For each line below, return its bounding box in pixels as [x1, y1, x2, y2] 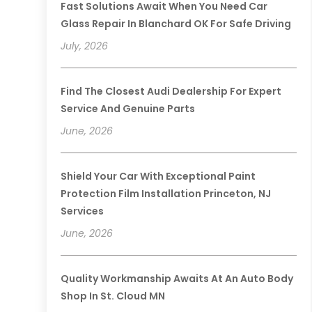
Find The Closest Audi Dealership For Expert [61, 84, 282, 99]
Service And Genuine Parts [61, 102, 196, 116]
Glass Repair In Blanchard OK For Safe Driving [61, 17, 292, 31]
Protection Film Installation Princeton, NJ [61, 187, 272, 201]
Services [61, 204, 104, 219]
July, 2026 [61, 39, 109, 54]
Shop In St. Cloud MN [61, 289, 166, 304]
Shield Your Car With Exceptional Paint [61, 169, 256, 184]
